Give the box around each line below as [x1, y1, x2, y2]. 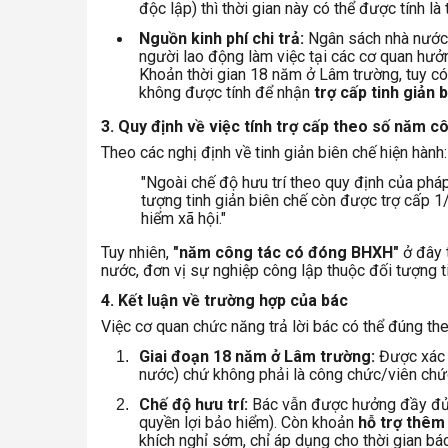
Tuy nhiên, [101, 243, 173, 263]
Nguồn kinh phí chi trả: [139, 29, 304, 49]
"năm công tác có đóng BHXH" [173, 243, 399, 263]
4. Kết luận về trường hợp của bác [101, 291, 348, 311]
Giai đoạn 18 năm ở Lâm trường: [139, 347, 375, 367]
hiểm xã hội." [141, 209, 226, 229]
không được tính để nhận [139, 83, 314, 103]
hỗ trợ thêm [358, 413, 445, 433]
